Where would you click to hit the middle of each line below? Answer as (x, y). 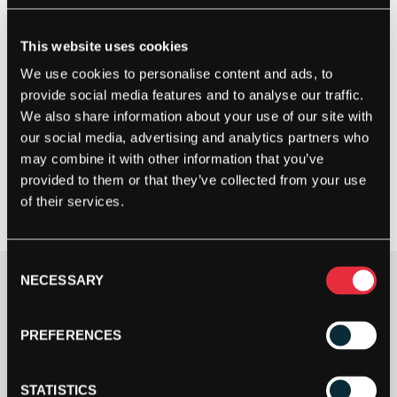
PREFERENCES (71, 335)
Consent (31, 262)
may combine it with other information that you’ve (172, 159)
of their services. (72, 201)
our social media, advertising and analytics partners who (195, 137)
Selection (33, 284)
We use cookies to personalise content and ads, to (177, 74)
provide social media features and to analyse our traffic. (192, 95)
